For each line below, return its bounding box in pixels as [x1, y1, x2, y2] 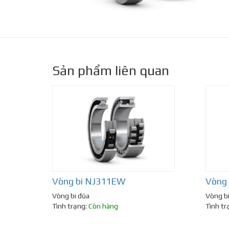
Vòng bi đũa [52, 192, 89, 200]
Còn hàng [88, 202, 118, 211]
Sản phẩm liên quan [52, 63, 169, 78]
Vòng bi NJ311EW [52, 176, 125, 187]
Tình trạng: [52, 202, 88, 211]
